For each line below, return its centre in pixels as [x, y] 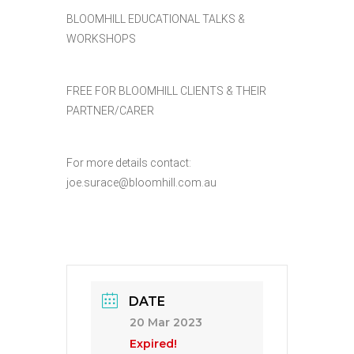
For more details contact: [129, 163]
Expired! [153, 344]
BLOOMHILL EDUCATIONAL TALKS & [156, 19]
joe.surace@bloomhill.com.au [141, 183]
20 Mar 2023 [166, 322]
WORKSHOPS [101, 39]
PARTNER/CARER [110, 111]
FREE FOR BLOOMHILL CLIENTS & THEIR [166, 91]
